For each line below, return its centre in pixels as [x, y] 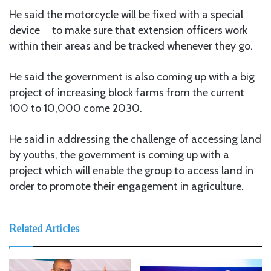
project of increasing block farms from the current [127, 92]
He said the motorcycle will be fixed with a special [126, 14]
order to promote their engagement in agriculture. [126, 186]
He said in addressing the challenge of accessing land [135, 139]
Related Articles [44, 228]
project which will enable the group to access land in [131, 170]
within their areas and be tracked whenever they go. [131, 46]
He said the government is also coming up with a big [132, 77]
